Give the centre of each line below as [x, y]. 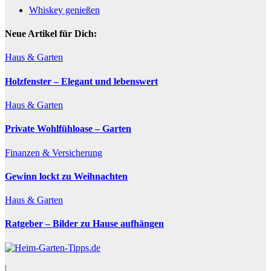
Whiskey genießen [64, 10]
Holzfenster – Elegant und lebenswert [81, 81]
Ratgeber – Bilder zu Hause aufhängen [84, 224]
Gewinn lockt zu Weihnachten [66, 176]
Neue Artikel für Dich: [51, 34]
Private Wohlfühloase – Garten [68, 129]
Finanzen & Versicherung [54, 152]
